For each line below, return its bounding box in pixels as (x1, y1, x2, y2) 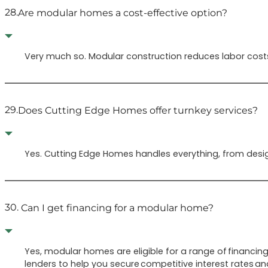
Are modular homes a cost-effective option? (18, 6, 227, 19)
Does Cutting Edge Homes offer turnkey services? (18, 103, 258, 116)
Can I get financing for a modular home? (19, 201, 214, 214)
